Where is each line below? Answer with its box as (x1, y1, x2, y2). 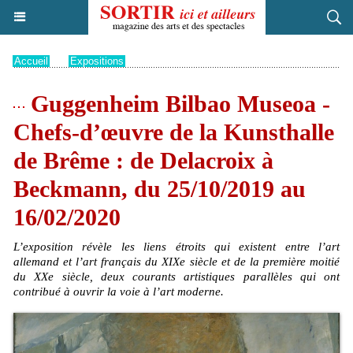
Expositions (70, 55, 124, 67)
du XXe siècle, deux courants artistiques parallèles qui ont (13, 270, 340, 283)
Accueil (14, 55, 48, 67)
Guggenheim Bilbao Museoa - (24, 91, 330, 117)
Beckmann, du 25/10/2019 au (13, 176, 306, 202)
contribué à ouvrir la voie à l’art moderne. (13, 285, 224, 298)
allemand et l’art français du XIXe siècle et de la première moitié (13, 255, 340, 268)
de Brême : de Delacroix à (13, 147, 273, 173)
